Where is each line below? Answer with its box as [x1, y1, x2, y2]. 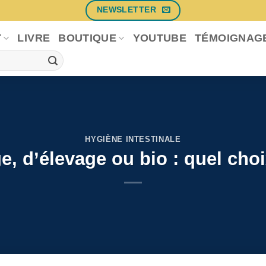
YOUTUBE [132, 32, 187, 45]
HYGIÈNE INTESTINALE [85, 135, 181, 144]
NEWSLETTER [96, 5, 156, 15]
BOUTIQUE [58, 32, 117, 45]
